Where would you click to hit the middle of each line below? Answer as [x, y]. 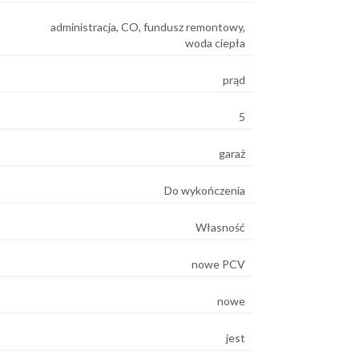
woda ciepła [215, 42]
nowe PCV [218, 264]
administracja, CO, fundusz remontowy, [148, 26]
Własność [220, 227]
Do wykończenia [205, 190]
